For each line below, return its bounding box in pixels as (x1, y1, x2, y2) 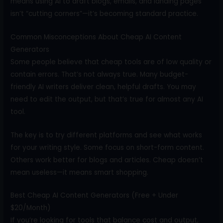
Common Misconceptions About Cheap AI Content (10, 32, 182, 42)
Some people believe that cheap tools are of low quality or (10, 57, 212, 67)
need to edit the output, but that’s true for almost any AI (10, 94, 204, 104)
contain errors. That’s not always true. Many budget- (10, 69, 189, 79)
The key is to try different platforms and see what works (10, 130, 203, 140)
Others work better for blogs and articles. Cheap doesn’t (10, 155, 204, 165)
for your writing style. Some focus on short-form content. (10, 142, 205, 152)
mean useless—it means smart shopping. (10, 167, 149, 177)
